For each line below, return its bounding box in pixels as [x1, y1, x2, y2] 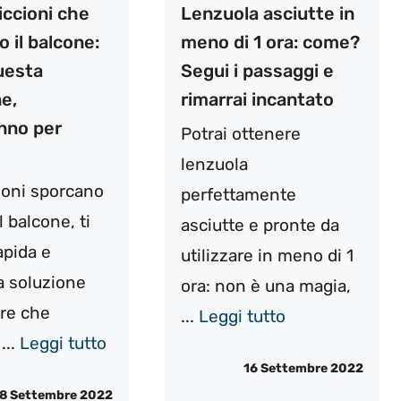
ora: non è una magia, [180, 275, 351, 296]
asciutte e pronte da [180, 214, 339, 235]
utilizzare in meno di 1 [180, 244, 354, 266]
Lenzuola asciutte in [180, 2, 354, 24]
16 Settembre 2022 [243, 361, 363, 377]
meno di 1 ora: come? [180, 30, 360, 53]
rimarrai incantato [180, 88, 334, 110]
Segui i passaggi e [180, 59, 334, 81]
